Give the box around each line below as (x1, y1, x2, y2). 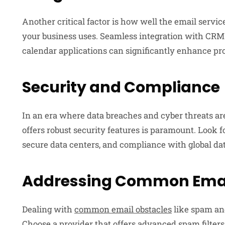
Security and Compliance (22, 76, 220, 98)
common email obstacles (74, 203, 172, 215)
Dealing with (22, 203, 74, 215)
